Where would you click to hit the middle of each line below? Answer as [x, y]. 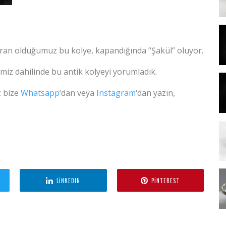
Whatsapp [40, 93]
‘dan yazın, [155, 93]
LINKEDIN [69, 180]
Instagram [116, 93]
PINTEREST [166, 180]
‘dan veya [78, 93]
